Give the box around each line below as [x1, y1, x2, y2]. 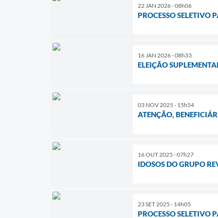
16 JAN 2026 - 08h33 [138, 51, 192, 59]
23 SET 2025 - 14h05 [138, 200, 191, 208]
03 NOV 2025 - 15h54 [138, 101, 194, 109]
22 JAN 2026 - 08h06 [138, 1, 192, 9]
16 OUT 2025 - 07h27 [138, 150, 194, 158]
